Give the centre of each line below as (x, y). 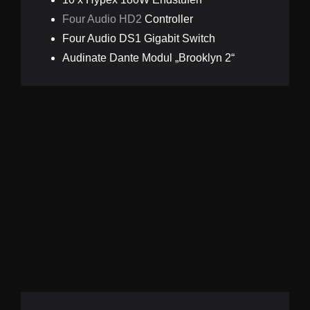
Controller (167, 19)
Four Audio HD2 (102, 19)
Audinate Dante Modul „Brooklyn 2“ (148, 58)
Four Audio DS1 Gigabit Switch (138, 39)
